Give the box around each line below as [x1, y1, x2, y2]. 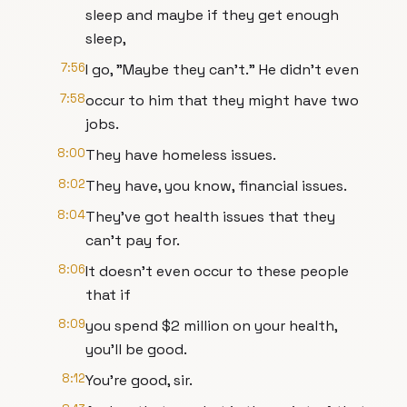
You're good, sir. [85, 371, 193, 390]
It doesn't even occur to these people [85, 262, 349, 281]
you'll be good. [85, 340, 187, 359]
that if [85, 285, 131, 304]
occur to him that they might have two [85, 91, 359, 110]
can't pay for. [85, 231, 180, 250]
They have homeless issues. [85, 145, 276, 164]
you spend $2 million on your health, [85, 316, 337, 335]
